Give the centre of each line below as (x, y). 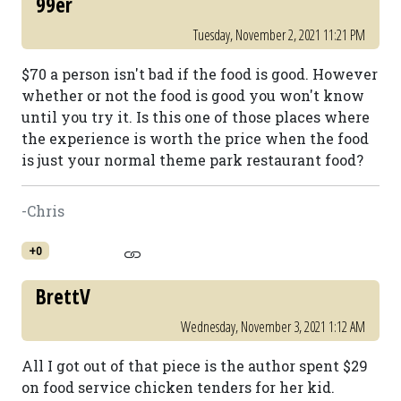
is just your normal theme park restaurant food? (192, 160)
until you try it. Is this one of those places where (196, 117)
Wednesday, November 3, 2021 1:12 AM (273, 327)
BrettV (63, 296)
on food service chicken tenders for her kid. (178, 387)
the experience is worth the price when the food (195, 138)
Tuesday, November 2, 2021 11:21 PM (279, 35)
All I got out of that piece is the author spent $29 (195, 366)
